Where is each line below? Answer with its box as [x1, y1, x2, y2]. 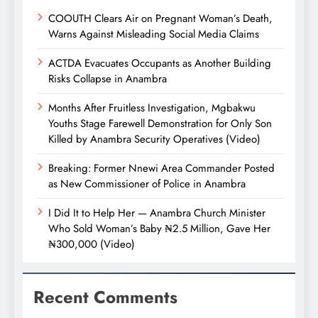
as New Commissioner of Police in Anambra [48, 175, 246, 192]
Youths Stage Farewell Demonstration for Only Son [48, 115, 272, 131]
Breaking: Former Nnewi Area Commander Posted [48, 160, 275, 176]
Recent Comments [33, 284, 177, 309]
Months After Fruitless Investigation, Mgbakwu [48, 99, 256, 116]
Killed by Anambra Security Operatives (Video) [48, 131, 261, 147]
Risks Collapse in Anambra [48, 70, 167, 87]
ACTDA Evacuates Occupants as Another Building [48, 55, 271, 71]
